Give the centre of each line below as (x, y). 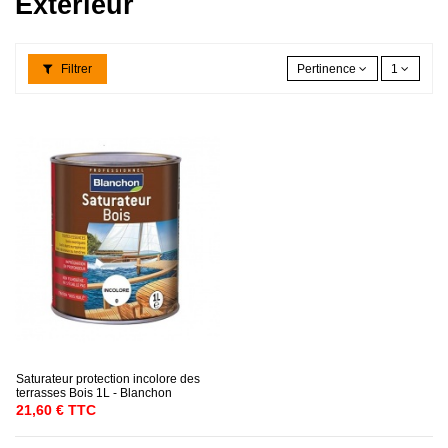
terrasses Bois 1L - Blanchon (93, 392)
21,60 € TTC (55, 411)
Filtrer (75, 68)
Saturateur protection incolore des (107, 378)
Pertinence (327, 68)
